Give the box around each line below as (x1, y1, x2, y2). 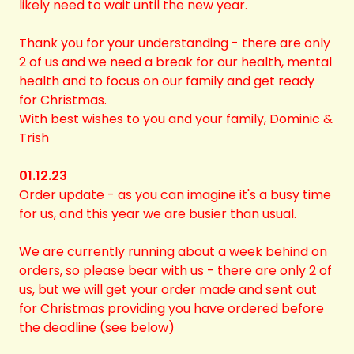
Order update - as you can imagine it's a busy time (19, 186, 331, 204)
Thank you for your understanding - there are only (19, 34, 330, 52)
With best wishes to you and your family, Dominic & (19, 110, 333, 128)
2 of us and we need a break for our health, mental (19, 53, 332, 71)
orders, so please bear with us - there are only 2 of (19, 262, 332, 280)
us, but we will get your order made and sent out (19, 281, 317, 299)
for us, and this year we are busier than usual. (19, 205, 296, 223)
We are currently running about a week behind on (19, 243, 327, 261)
